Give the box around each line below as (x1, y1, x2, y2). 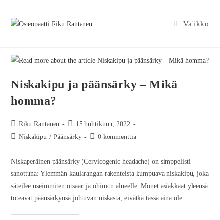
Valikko (183, 20, 209, 27)
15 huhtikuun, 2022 (76, 120, 131, 128)
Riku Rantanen (19, 120, 60, 128)
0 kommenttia (98, 133, 137, 141)
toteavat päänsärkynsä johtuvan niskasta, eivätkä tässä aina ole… (11, 194, 190, 202)
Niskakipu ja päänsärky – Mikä (11, 78, 178, 91)
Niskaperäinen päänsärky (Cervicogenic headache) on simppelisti (11, 158, 191, 165)
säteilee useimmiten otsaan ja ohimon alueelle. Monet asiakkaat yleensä (11, 182, 208, 190)
